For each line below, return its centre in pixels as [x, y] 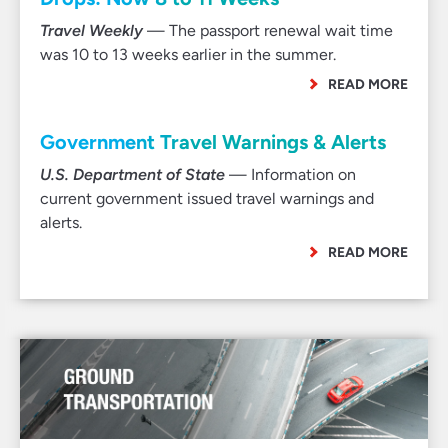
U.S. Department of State [132, 174]
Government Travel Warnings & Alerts [213, 142]
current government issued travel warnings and [207, 198]
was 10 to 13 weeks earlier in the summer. [188, 54]
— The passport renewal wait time [268, 30]
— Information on [290, 174]
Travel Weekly [91, 30]
